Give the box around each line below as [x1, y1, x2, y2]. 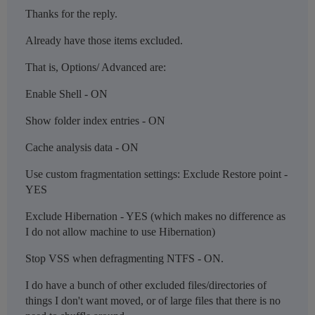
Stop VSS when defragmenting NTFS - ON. [25, 252, 224, 265]
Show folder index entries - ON [25, 115, 165, 127]
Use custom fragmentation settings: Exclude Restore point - [25, 168, 288, 181]
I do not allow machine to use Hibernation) [25, 226, 215, 238]
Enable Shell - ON [25, 88, 108, 101]
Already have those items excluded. [25, 34, 183, 47]
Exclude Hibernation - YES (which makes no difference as [25, 210, 285, 223]
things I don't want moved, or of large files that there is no [25, 295, 281, 307]
